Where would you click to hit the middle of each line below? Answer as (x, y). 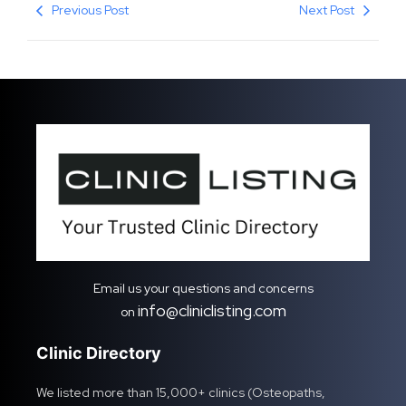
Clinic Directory (99, 353)
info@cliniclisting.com (212, 311)
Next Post (327, 10)
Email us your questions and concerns (203, 289)
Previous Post (90, 10)
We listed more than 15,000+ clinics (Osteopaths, (181, 393)
